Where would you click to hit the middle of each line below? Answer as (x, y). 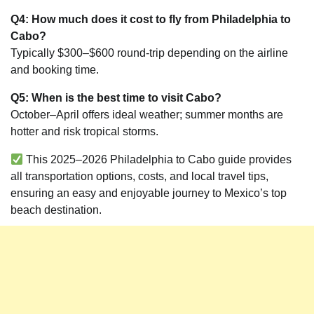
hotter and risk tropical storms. (84, 132)
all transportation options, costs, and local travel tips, (139, 177)
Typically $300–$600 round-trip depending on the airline (149, 53)
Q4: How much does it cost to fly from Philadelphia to (151, 20)
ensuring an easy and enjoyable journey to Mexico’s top (149, 193)
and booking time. (55, 70)
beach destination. (56, 210)
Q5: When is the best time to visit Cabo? (116, 98)
